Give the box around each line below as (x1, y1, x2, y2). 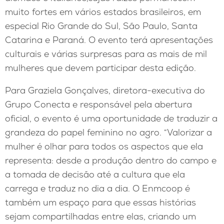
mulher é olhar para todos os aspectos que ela (5, 140, 203, 152)
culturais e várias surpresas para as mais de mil (5, 47, 207, 59)
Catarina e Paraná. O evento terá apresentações (5, 33, 213, 45)
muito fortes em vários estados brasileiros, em (5, 5, 201, 17)
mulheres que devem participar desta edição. (5, 61, 196, 73)
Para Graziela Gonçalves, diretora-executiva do (5, 84, 205, 96)
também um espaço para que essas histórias (5, 196, 196, 208)
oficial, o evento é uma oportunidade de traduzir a (5, 112, 217, 124)
